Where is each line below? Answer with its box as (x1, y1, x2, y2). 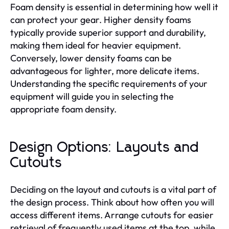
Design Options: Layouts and (10, 140, 199, 155)
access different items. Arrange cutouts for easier (10, 209, 214, 221)
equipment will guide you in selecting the (10, 90, 174, 102)
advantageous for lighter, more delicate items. (10, 64, 199, 77)
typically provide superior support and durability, (10, 26, 206, 38)
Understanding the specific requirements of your (10, 77, 208, 89)
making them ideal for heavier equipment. (10, 39, 181, 51)
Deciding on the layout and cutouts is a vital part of (10, 183, 216, 195)
